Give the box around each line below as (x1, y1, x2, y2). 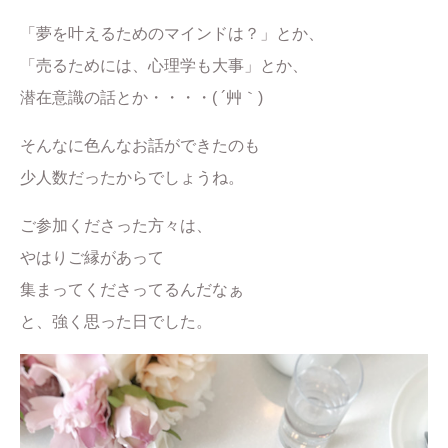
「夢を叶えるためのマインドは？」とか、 (20, 25, 324, 42)
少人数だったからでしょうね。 (20, 169, 244, 186)
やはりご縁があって (20, 249, 164, 266)
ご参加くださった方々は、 (20, 217, 212, 234)
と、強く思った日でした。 (20, 313, 212, 330)
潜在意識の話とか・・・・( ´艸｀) (20, 89, 263, 106)
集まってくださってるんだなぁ (20, 281, 244, 298)
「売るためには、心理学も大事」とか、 (20, 57, 308, 74)
